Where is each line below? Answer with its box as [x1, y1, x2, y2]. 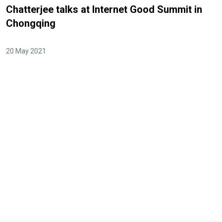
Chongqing [6, 17, 55, 30]
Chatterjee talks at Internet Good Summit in [6, 3, 202, 16]
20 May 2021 [6, 47, 46, 55]
